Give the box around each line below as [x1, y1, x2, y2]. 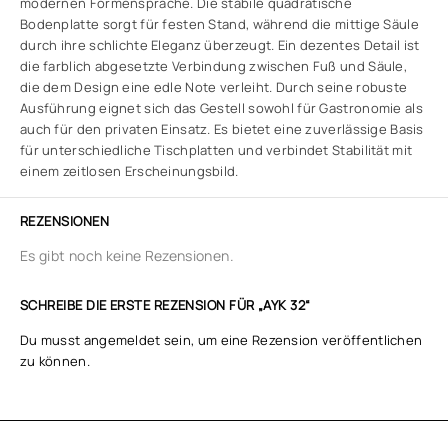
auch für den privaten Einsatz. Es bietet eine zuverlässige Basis [20, 120, 424, 138]
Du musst [20, 331, 84, 349]
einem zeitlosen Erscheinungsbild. [20, 162, 239, 180]
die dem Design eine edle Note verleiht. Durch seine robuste [20, 78, 408, 96]
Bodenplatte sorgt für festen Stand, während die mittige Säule [20, 15, 419, 33]
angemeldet [83, 331, 161, 349]
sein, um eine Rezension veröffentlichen [160, 331, 423, 349]
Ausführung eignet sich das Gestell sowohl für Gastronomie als [20, 99, 423, 117]
